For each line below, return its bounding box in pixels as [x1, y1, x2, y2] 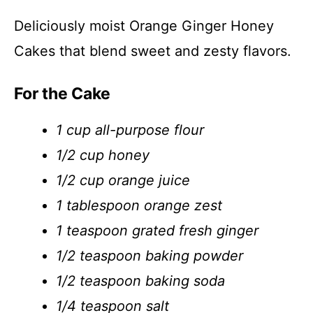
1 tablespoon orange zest [56, 197, 222, 214]
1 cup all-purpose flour [56, 122, 204, 138]
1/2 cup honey [56, 147, 150, 163]
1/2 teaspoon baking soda [56, 272, 225, 289]
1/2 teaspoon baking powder [56, 247, 243, 264]
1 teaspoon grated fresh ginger [56, 222, 259, 239]
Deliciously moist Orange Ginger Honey [14, 17, 274, 34]
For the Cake [14, 84, 110, 103]
